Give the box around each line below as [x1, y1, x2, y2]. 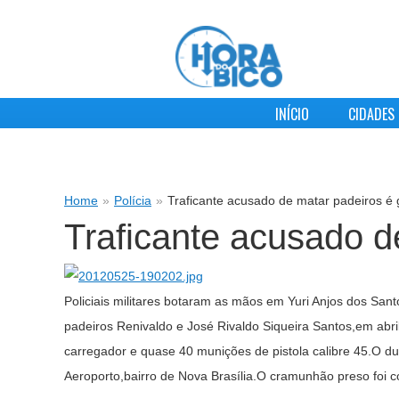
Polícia [114, 193, 151, 208]
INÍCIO [274, 103, 309, 126]
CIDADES [347, 103, 395, 126]
